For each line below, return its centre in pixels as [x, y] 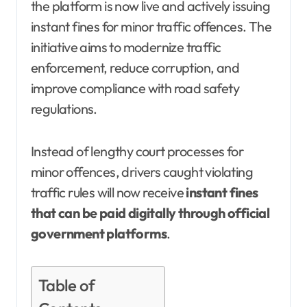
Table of [67, 285]
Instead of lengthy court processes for [137, 151]
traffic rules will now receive [109, 192]
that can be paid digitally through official [150, 212]
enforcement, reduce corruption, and [135, 67]
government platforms [99, 233]
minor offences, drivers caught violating [142, 171]
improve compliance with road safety [135, 88]
